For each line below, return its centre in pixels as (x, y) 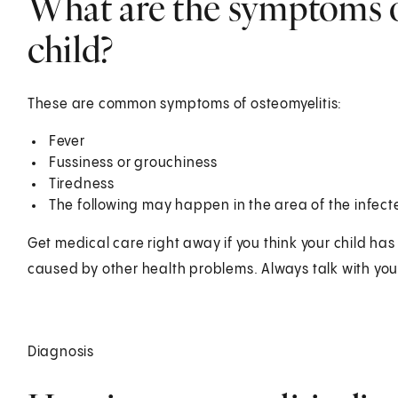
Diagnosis (60, 352)
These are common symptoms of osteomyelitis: (185, 104)
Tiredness (81, 184)
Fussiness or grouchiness (133, 163)
